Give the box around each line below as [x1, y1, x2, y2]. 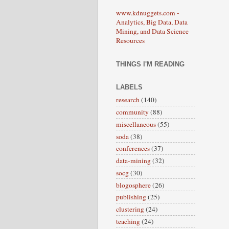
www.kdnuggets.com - [116, 8, 179, 17]
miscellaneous [116, 119, 156, 129]
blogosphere [116, 180, 151, 190]
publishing [116, 192, 146, 202]
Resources [116, 35, 145, 45]
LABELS [116, 83, 143, 91]
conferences [116, 144, 150, 153]
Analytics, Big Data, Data [116, 17, 188, 27]
